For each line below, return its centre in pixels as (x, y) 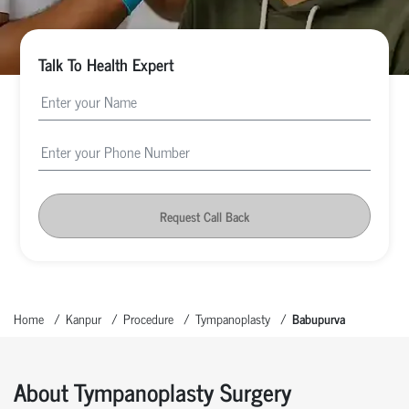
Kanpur (84, 318)
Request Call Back (204, 215)
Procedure (148, 318)
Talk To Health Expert (106, 63)
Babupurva (319, 318)
